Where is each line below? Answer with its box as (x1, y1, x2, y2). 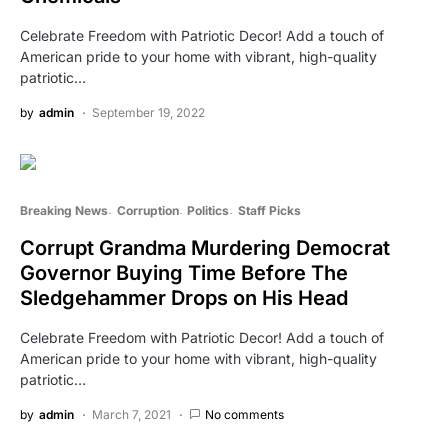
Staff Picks (237, 202, 301, 218)
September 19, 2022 (92, 104, 205, 120)
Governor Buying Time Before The (20, 260, 348, 285)
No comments (205, 406, 284, 422)
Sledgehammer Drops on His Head (20, 285, 348, 310)
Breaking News (20, 202, 108, 218)
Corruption (116, 202, 179, 218)
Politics (187, 202, 229, 218)
